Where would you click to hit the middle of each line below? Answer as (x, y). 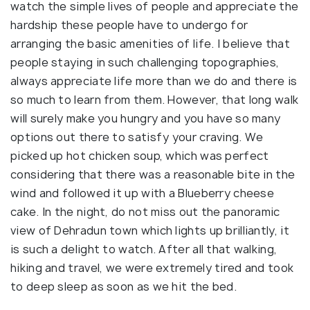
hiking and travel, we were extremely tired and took (152, 267)
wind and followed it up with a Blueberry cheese (143, 193)
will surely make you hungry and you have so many (146, 118)
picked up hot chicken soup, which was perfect (140, 155)
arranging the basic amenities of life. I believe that (150, 43)
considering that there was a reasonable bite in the (153, 174)
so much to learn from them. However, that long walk (155, 99)
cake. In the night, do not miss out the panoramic (145, 211)
